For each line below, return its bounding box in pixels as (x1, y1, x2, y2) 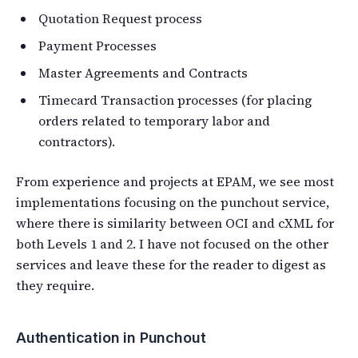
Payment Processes (38, 36, 157, 54)
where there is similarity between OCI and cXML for (16, 213, 334, 232)
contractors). (38, 132, 115, 150)
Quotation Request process (38, 9, 202, 27)
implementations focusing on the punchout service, (16, 193, 329, 211)
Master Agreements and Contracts (38, 63, 248, 82)
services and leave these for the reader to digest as (16, 255, 326, 273)
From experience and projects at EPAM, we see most (16, 172, 334, 190)
